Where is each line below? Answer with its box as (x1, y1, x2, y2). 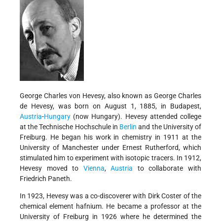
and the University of (137, 123, 202, 131)
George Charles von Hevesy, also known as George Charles (20, 92, 201, 100)
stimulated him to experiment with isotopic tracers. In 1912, (20, 154, 201, 162)
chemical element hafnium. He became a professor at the (20, 202, 201, 211)
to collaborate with (133, 164, 202, 173)
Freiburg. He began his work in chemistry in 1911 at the (20, 133, 201, 142)
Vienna (83, 164, 105, 173)
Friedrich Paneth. (20, 175, 72, 183)
